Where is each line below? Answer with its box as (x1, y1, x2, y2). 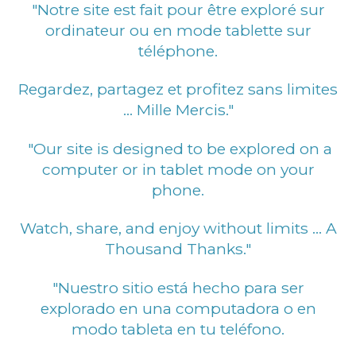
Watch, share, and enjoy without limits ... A (19, 219, 337, 238)
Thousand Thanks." (105, 239, 251, 258)
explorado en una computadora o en (40, 298, 316, 318)
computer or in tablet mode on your (41, 159, 315, 179)
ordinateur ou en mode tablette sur (44, 20, 311, 40)
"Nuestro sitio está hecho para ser (52, 277, 304, 297)
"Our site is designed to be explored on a (24, 138, 332, 158)
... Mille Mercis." (122, 100, 234, 119)
